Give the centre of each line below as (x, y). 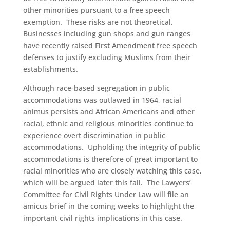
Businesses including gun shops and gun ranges (107, 34)
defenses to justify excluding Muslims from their (107, 57)
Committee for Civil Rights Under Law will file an (106, 194)
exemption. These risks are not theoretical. (99, 22)
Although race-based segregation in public (96, 88)
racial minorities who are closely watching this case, (112, 171)
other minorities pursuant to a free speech (96, 10)
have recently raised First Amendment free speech (110, 45)
